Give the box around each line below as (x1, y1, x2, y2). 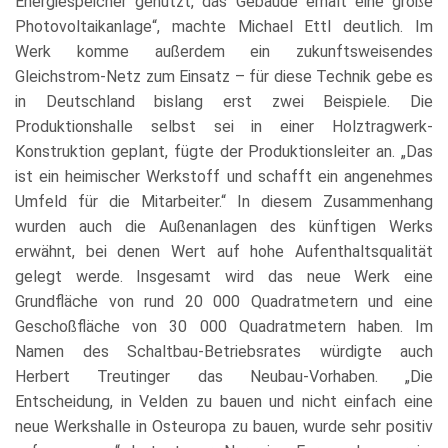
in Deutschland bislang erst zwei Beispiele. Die (15, 91, 433, 111)
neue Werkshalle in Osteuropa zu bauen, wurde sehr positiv (15, 416, 433, 436)
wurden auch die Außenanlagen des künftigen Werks (15, 216, 433, 236)
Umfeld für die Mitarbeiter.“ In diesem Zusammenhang (15, 191, 433, 211)
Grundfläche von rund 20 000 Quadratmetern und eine (15, 291, 433, 311)
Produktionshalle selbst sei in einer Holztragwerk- (15, 116, 433, 136)
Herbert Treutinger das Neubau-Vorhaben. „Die (15, 366, 433, 386)
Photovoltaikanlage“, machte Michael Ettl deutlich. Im (15, 16, 433, 36)
